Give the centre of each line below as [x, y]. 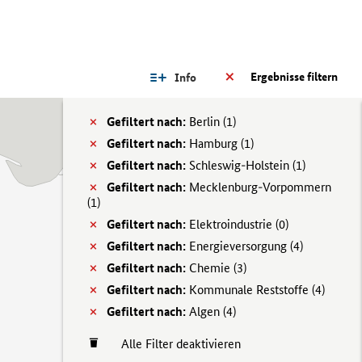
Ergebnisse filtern [294, 77]
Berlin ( [206, 122]
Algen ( [206, 311]
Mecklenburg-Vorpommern [259, 187]
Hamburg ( [215, 143]
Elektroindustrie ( [232, 224]
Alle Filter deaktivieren [173, 344]
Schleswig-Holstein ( [241, 165]
